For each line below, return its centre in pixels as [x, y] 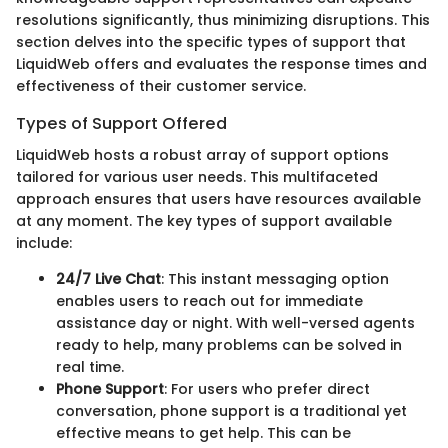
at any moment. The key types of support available [204, 221]
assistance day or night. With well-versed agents [235, 323]
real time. [90, 367]
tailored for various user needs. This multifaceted [197, 177]
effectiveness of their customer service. [161, 86]
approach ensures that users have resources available [218, 199]
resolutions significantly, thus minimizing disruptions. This [223, 20]
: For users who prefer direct [267, 389]
